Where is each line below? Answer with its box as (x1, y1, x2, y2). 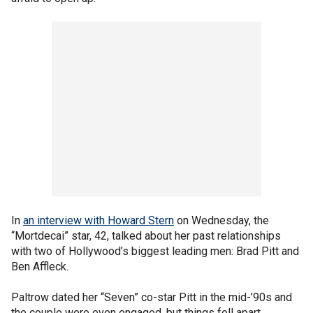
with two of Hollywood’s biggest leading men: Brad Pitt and (11, 244, 299, 258)
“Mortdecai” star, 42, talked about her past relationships (11, 228, 281, 242)
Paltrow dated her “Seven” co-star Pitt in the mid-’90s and (11, 290, 292, 304)
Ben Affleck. (11, 259, 68, 273)
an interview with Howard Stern (23, 213, 174, 227)
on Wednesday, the (174, 213, 269, 227)
